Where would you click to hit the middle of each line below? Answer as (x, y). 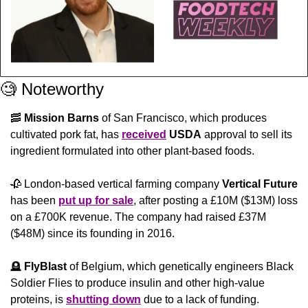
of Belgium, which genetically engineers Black (180, 267)
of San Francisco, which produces (183, 118)
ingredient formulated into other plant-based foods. (132, 151)
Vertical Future (260, 184)
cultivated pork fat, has (66, 135)
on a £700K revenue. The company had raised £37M (138, 217)
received (144, 135)
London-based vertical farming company (122, 184)
